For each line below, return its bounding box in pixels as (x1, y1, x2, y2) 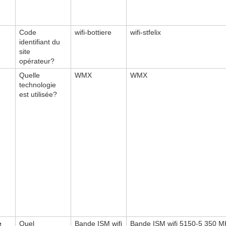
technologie (19, 80, 56, 89)
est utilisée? (19, 90, 57, 98)
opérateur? (19, 56, 54, 65)
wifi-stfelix (130, 28, 161, 36)
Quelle (19, 71, 40, 79)
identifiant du (19, 37, 60, 46)
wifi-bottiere (75, 28, 111, 36)
